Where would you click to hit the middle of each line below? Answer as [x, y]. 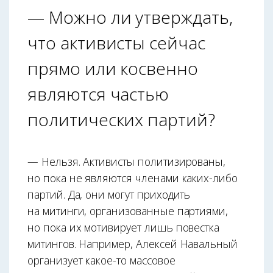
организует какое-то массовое [101, 260]
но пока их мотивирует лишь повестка [124, 227]
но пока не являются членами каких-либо [133, 178]
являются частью [98, 94]
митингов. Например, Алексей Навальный [133, 243]
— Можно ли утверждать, [130, 17]
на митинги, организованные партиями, [128, 211]
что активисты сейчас [116, 43]
